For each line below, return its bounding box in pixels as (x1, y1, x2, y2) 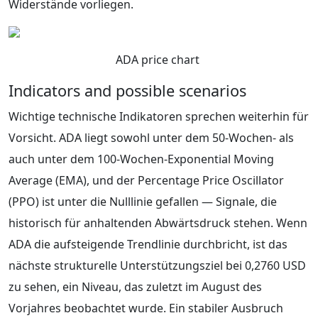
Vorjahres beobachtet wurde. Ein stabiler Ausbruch (9, 300, 283, 316)
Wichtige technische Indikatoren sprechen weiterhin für (9, 108, 309, 124)
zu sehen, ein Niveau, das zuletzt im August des (9, 278, 262, 295)
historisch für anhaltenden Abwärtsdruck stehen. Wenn (9, 214, 307, 231)
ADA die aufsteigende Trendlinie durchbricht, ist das (9, 236, 287, 252)
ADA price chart (116, 51, 202, 67)
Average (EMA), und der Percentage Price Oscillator (9, 172, 284, 188)
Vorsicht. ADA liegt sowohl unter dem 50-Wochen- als (9, 129, 294, 146)
